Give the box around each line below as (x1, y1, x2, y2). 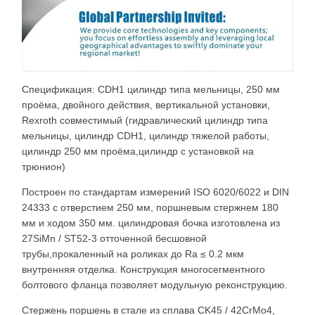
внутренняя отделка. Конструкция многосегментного (22, 264, 265, 275)
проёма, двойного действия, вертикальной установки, (22, 99, 270, 110)
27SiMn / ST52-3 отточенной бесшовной (22, 233, 207, 244)
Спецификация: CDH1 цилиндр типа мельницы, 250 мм (22, 84, 280, 95)
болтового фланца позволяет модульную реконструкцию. (22, 279, 288, 290)
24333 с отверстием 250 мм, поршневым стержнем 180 (22, 202, 278, 213)
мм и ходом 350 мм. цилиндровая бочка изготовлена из (22, 217, 280, 229)
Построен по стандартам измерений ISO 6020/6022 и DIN (22, 186, 289, 198)
